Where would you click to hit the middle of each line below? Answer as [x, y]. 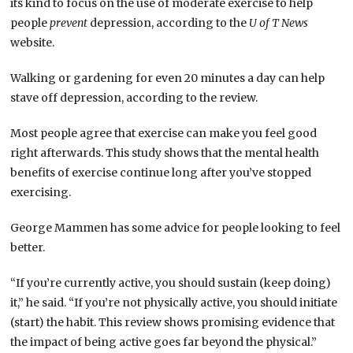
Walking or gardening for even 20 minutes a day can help [168, 78]
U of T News [279, 23]
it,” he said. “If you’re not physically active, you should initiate [174, 303]
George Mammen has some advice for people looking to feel [176, 228]
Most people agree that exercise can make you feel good [164, 133]
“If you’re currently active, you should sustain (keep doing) [171, 283]
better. [28, 247]
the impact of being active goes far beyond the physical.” [164, 342]
